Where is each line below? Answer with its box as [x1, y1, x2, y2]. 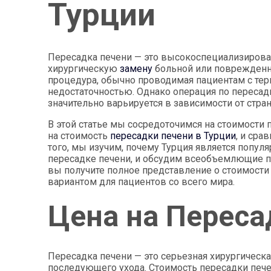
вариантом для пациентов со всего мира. [48, 175, 235, 188]
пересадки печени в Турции [110, 129, 237, 142]
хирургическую [48, 62, 120, 74]
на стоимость [48, 129, 111, 142]
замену [120, 62, 153, 74]
